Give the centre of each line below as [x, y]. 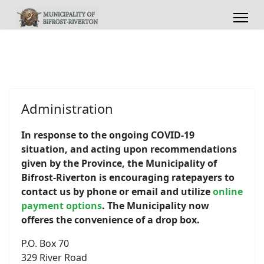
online [228, 192]
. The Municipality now [156, 206]
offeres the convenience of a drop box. [110, 220]
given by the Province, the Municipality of [119, 163]
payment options [62, 206]
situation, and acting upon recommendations [129, 149]
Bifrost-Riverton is [65, 177]
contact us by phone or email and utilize [117, 192]
